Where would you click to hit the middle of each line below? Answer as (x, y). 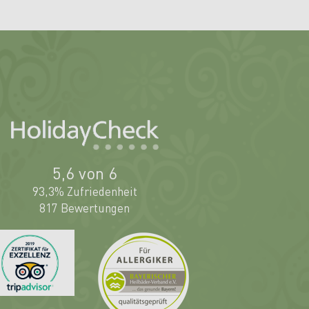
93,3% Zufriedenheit (84, 191)
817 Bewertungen (85, 207)
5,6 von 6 (84, 172)
